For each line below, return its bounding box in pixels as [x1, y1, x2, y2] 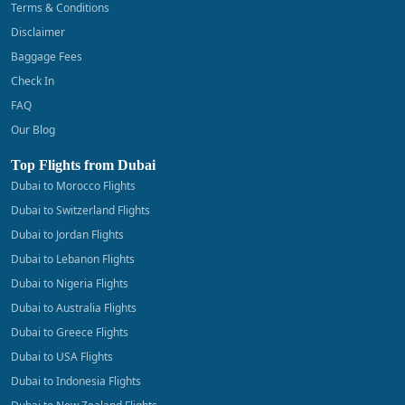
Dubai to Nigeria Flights [11, 275, 128, 291]
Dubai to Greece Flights [11, 324, 128, 340]
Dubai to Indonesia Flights [11, 372, 141, 389]
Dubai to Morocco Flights [11, 177, 136, 193]
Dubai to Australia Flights [11, 299, 137, 316]
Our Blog [11, 121, 55, 137]
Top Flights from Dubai [11, 156, 155, 173]
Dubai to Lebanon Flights [11, 250, 135, 267]
